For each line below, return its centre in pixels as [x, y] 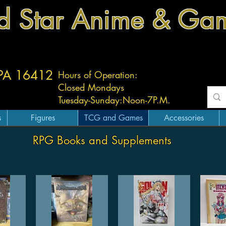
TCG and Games [113, 118]
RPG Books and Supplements [102, 140]
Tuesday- [74, 100]
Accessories [184, 118]
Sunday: [106, 100]
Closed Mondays [91, 87]
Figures [43, 118]
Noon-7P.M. [147, 100]
